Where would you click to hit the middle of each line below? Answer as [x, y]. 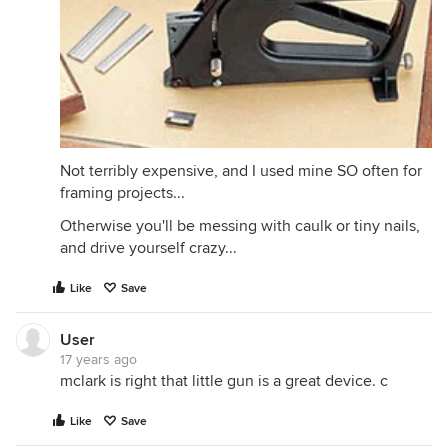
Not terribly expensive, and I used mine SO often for [241, 170]
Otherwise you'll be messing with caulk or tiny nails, [240, 225]
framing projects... [122, 192]
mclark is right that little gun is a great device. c [224, 380]
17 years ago [98, 359]
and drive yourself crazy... [148, 247]
